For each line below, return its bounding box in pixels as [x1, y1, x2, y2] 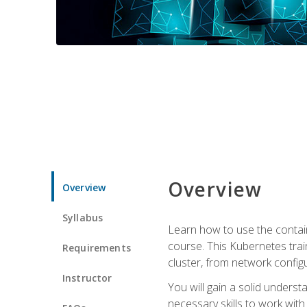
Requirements [62, 241, 131, 254]
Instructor [62, 271, 112, 284]
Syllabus [62, 210, 103, 224]
